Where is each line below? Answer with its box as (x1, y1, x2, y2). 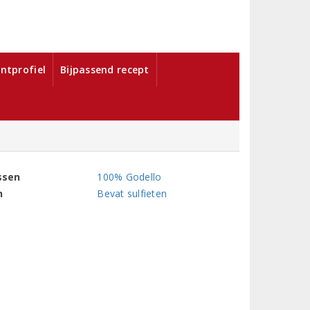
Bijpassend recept (60, 63, 149, 77)
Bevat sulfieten (97, 187, 167, 201)
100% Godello (97, 170, 162, 184)
